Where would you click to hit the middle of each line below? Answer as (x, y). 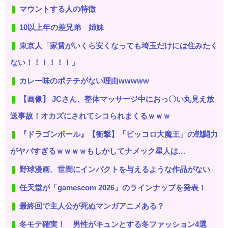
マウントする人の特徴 (58, 9)
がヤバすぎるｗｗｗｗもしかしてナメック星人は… (98, 151)
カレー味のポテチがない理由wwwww (84, 80)
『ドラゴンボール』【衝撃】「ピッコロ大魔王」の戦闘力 (119, 134)
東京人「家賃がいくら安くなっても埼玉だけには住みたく (119, 45)
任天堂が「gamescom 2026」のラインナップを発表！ (113, 187)
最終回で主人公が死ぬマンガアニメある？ (92, 206)
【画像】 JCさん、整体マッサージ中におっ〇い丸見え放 (117, 99)
